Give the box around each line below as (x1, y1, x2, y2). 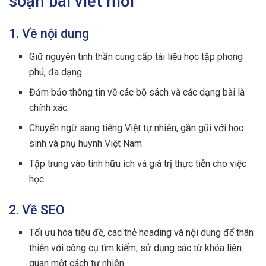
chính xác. (29, 102, 69, 113)
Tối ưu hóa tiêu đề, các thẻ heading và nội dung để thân (29, 227, 254, 239)
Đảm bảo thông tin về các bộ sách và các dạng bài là (29, 86, 245, 98)
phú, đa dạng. (29, 66, 84, 78)
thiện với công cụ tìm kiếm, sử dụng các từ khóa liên (29, 242, 242, 254)
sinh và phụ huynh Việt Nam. (29, 137, 144, 149)
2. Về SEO (9, 202, 65, 217)
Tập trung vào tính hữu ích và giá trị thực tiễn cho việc (29, 157, 247, 169)
